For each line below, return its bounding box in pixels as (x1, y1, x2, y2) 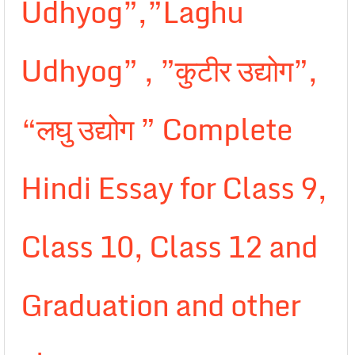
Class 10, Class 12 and (21, 223, 318, 270)
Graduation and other (21, 281, 300, 329)
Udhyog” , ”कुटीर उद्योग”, (21, 47, 317, 94)
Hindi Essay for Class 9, (21, 164, 326, 212)
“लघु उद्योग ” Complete (21, 105, 292, 153)
